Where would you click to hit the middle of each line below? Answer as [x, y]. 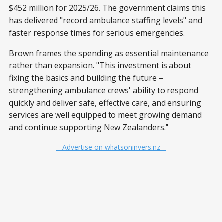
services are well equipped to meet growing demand [105, 115]
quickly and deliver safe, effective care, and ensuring [105, 103]
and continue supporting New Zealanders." [89, 127]
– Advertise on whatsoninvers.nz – [111, 147]
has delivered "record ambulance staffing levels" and [106, 20]
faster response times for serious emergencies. [97, 33]
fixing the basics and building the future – [86, 78]
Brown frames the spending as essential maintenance [109, 53]
